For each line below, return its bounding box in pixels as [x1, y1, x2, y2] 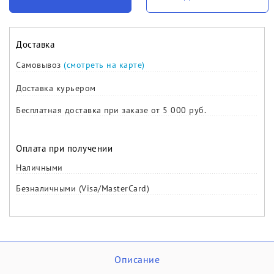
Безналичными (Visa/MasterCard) [16, 183, 149, 194]
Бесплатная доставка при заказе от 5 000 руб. [16, 105, 206, 116]
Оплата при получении [16, 143, 113, 154]
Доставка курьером [16, 83, 96, 94]
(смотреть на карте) [64, 59, 145, 70]
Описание [114, 253, 160, 265]
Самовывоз [16, 59, 64, 70]
